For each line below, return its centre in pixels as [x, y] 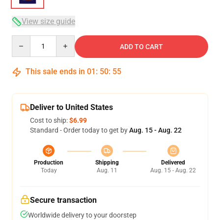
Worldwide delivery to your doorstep [82, 215]
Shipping [107, 163]
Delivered [173, 163]
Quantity [25, 40]
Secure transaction [63, 200]
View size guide [48, 21]
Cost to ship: [50, 120]
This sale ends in [55, 71]
